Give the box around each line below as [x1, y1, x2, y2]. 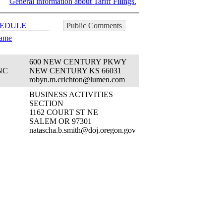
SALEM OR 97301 [29, 117, 92, 125]
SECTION [29, 99, 63, 108]
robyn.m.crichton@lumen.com [29, 75, 125, 84]
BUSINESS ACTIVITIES [29, 90, 113, 99]
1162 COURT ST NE [29, 108, 98, 116]
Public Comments [66, 21, 122, 30]
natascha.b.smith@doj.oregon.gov [29, 126, 136, 134]
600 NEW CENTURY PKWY [29, 57, 127, 66]
